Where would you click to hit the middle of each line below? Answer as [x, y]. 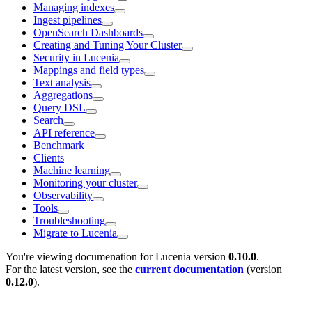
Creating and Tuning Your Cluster [108, 45]
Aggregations [63, 95]
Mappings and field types [89, 70]
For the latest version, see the [70, 269]
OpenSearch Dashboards [88, 32]
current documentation [189, 269]
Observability [63, 195]
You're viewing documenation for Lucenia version [117, 256]
